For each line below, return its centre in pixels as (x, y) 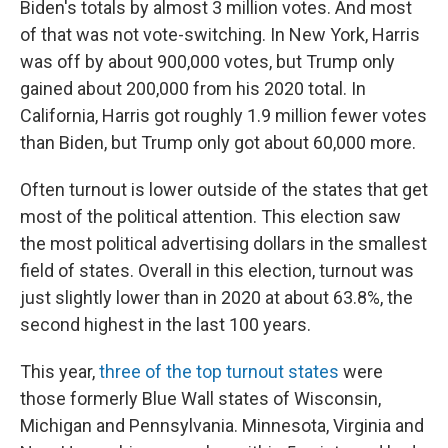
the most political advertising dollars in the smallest (223, 243)
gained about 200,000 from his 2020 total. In (193, 88)
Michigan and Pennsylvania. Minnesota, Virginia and (222, 425)
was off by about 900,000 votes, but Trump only (207, 61)
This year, (59, 371)
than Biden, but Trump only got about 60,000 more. (218, 142)
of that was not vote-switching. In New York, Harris (220, 34)
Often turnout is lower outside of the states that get (224, 189)
